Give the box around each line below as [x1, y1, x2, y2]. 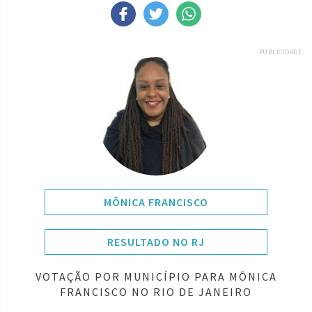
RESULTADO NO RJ [107, 234, 205, 249]
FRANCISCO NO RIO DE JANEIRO [60, 284, 252, 299]
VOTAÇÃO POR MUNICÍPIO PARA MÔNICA [35, 269, 277, 283]
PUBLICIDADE [258, 47, 302, 56]
